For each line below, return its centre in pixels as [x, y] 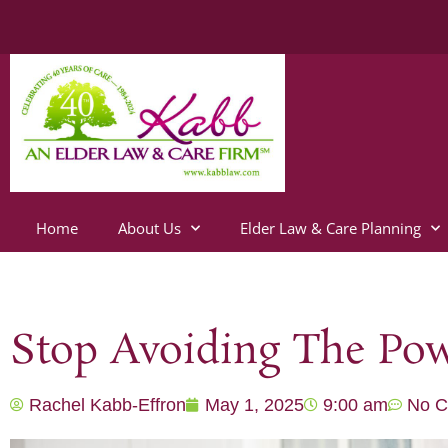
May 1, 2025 [254, 404]
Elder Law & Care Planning [330, 227]
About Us [149, 227]
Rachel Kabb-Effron [107, 404]
